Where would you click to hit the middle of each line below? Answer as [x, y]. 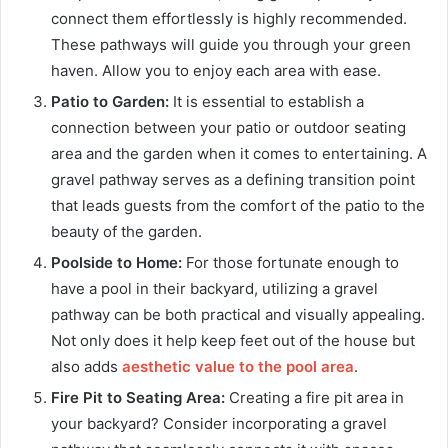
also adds [86, 366]
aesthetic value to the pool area [238, 366]
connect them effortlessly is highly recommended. [229, 18]
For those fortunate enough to [290, 262]
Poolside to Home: [116, 262]
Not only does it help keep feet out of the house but [233, 340]
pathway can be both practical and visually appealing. [238, 314]
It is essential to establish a [266, 101]
